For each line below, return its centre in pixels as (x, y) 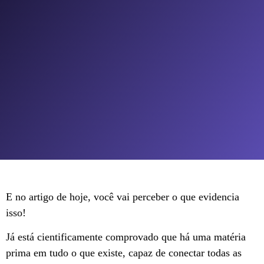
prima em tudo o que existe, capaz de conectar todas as (124, 253)
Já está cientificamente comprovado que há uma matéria (126, 237)
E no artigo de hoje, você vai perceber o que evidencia (123, 197)
